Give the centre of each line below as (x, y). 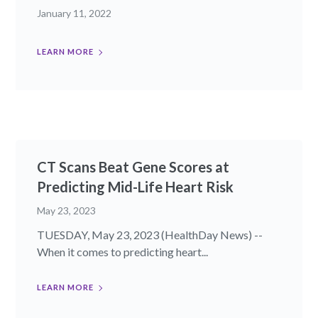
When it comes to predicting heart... (123, 252)
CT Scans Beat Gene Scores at (133, 167)
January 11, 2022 (75, 13)
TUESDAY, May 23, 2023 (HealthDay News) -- (150, 235)
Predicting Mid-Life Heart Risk (136, 187)
